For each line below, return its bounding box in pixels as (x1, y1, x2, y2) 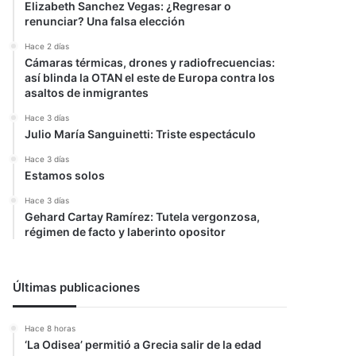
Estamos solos (25, 168, 106, 182)
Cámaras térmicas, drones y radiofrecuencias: (25, 56, 276, 69)
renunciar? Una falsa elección (25, 14, 186, 28)
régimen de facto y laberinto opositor (25, 225, 226, 238)
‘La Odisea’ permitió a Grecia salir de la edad (25, 338, 262, 351)
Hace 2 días (25, 41, 70, 51)
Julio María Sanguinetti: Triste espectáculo (25, 127, 257, 141)
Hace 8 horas (25, 323, 76, 333)
